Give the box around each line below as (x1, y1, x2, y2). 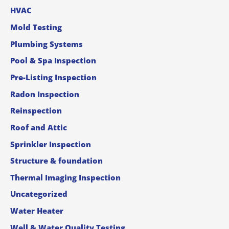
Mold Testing (10, 22, 62, 33)
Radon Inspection (10, 88, 79, 99)
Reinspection (10, 105, 62, 116)
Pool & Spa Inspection (10, 55, 96, 66)
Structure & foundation (10, 155, 103, 166)
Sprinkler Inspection (10, 139, 91, 149)
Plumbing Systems (10, 38, 83, 49)
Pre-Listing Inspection (10, 72, 97, 82)
